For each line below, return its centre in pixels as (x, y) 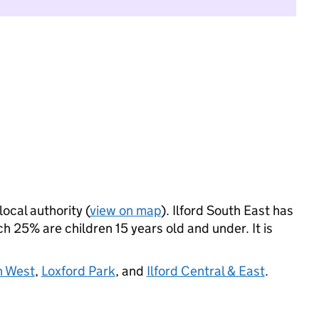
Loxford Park (78, 271)
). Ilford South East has (227, 210)
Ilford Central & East (205, 271)
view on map (125, 210)
